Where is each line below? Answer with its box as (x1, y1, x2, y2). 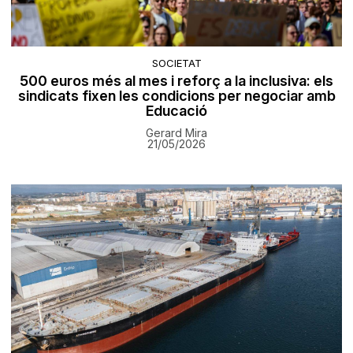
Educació (146, 102, 207, 119)
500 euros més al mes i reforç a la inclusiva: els (20, 72, 333, 89)
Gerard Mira (146, 125, 207, 139)
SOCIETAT (151, 56, 202, 69)
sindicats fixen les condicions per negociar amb (17, 87, 336, 104)
